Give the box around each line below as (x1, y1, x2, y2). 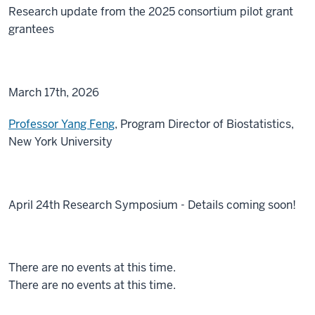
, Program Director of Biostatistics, (115, 117, 294, 132)
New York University (8, 134, 112, 150)
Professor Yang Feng (8, 117, 115, 132)
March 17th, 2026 (8, 85, 99, 101)
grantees (8, 22, 54, 37)
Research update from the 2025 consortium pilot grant (8, 4, 293, 20)
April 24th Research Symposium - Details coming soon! (8, 198, 296, 213)
